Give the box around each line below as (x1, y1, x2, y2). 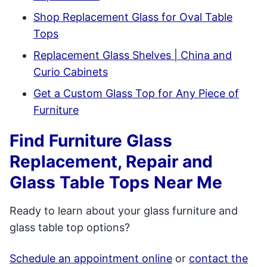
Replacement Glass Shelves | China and (33, 49, 232, 61)
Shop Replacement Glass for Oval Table (33, 11, 232, 23)
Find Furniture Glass (10, 131, 172, 151)
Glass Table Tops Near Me (10, 172, 222, 193)
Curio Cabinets (33, 66, 108, 78)
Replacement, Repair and (10, 151, 213, 172)
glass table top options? (10, 221, 130, 234)
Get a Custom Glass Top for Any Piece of (33, 87, 239, 100)
